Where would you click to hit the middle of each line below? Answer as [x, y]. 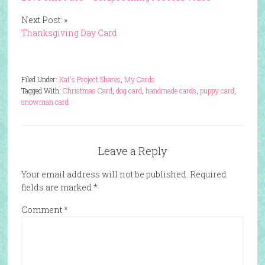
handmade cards [171, 91]
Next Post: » [44, 20]
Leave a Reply [132, 151]
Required [208, 174]
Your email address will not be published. [104, 174]
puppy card [217, 91]
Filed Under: [40, 79]
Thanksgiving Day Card [69, 33]
